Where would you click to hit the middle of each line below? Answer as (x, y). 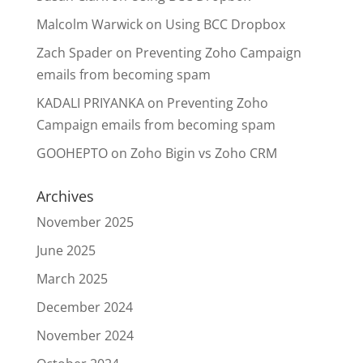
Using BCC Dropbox (225, 24)
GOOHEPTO (72, 153)
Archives (65, 196)
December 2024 (84, 307)
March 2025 (72, 279)
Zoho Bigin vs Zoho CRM (203, 153)
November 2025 (85, 222)
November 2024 (85, 335)
